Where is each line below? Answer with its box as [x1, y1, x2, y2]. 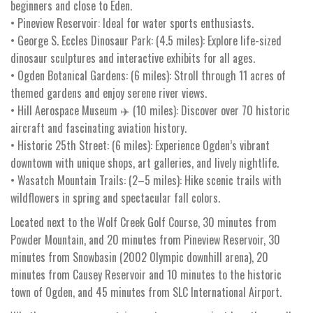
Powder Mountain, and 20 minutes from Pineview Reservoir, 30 [10, 231, 280, 248]
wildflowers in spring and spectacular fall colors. [10, 189, 220, 206]
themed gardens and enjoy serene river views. [10, 84, 207, 101]
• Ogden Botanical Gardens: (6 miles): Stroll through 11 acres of [10, 66, 286, 84]
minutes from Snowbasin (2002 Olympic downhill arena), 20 [10, 248, 268, 265]
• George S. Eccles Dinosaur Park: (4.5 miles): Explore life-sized [10, 31, 282, 49]
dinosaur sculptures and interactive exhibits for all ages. [10, 49, 255, 66]
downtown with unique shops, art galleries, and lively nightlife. [10, 154, 279, 171]
